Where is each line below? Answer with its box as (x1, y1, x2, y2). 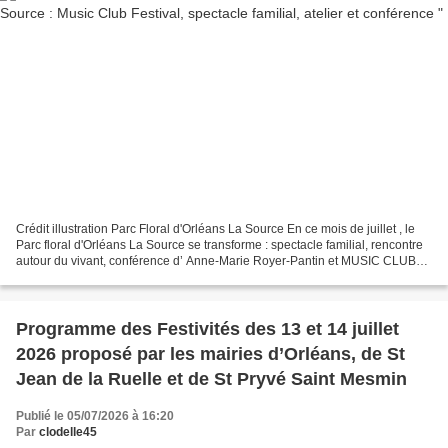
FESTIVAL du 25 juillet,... (16, 269, 149, 284)
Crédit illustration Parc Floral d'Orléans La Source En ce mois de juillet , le (16, 221, 415, 236)
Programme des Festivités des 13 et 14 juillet (16, 318, 399, 339)
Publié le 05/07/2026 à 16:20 (16, 408, 174, 423)
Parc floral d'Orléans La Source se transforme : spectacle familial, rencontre (16, 237, 423, 252)
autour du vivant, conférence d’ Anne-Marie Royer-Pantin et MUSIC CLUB (16, 253, 416, 268)
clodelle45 (39, 424, 97, 439)
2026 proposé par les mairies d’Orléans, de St (16, 343, 405, 364)
